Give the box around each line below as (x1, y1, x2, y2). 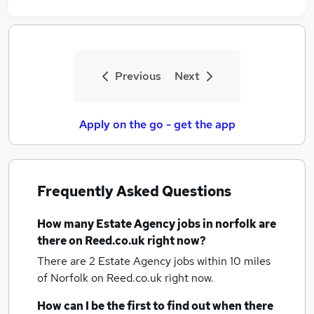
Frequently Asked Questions (37, 182, 231, 200)
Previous (114, 69, 161, 83)
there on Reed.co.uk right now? (37, 233, 206, 248)
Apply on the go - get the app (78, 117, 235, 132)
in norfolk (203, 217, 257, 231)
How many (37, 217, 96, 231)
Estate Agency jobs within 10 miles (98, 254, 271, 268)
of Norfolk (37, 271, 91, 285)
